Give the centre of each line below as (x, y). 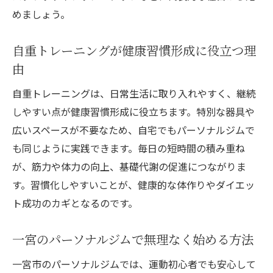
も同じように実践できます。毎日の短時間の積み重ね (129, 148)
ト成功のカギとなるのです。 (75, 203)
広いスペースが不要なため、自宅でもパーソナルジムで (133, 130)
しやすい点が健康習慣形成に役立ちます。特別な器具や (133, 112)
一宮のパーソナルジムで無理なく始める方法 (133, 239)
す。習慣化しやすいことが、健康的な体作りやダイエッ (133, 185)
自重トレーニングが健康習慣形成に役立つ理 (134, 51)
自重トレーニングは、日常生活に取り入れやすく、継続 (134, 94)
